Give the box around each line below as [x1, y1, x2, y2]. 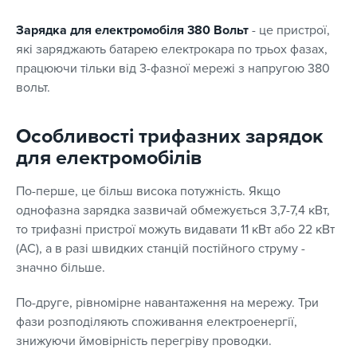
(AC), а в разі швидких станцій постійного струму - [16, 241, 305, 257]
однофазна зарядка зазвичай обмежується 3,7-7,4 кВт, [16, 202, 330, 219]
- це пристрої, [249, 22, 330, 39]
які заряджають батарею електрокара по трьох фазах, [16, 41, 328, 58]
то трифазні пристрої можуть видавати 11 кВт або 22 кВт [16, 222, 335, 238]
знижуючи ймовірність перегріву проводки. [16, 333, 272, 350]
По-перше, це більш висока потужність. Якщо [16, 183, 280, 200]
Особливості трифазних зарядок [16, 124, 323, 149]
